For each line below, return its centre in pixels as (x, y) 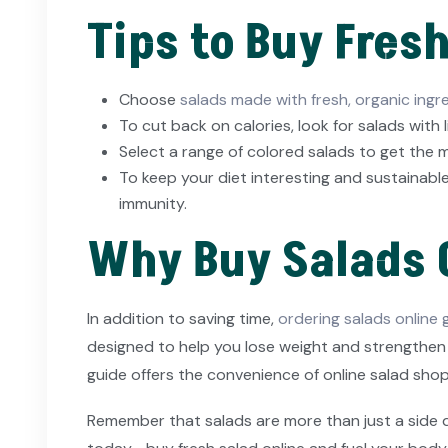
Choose (149, 100)
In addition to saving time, (180, 319)
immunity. (153, 204)
